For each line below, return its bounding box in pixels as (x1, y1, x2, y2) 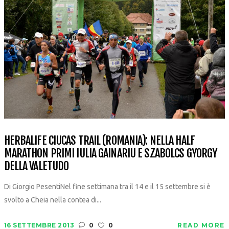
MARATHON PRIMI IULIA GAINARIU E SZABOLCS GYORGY (4, 146, 217, 160)
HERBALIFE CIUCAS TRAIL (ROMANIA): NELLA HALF (4, 133, 195, 147)
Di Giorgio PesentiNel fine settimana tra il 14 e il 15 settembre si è (4, 182, 211, 191)
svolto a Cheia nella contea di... (4, 195, 101, 204)
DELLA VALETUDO (4, 158, 69, 173)
